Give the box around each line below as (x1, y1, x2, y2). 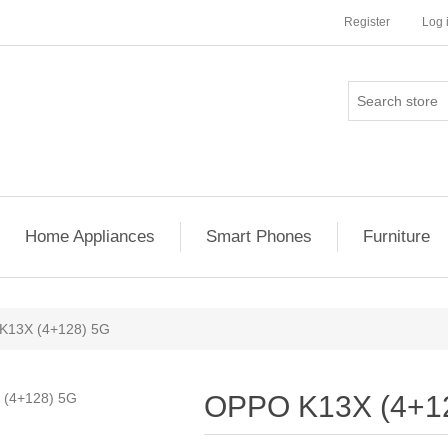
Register (344, 15, 390, 29)
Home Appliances (25, 227, 155, 246)
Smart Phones (206, 227, 312, 246)
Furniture (363, 227, 430, 246)
